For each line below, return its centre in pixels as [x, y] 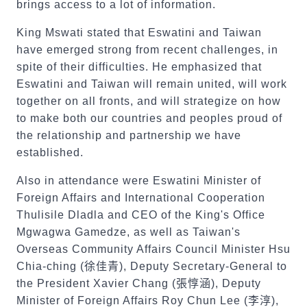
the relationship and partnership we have [129, 135]
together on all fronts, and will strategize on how [149, 101]
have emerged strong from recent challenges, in [147, 50]
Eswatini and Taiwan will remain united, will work [152, 84]
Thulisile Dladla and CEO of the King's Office [141, 215]
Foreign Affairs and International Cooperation [141, 198]
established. [52, 152]
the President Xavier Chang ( [96, 283]
